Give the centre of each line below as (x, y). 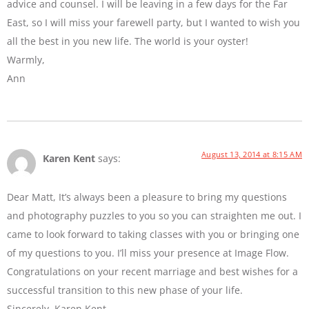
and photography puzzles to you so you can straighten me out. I (154, 216)
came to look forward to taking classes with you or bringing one (153, 235)
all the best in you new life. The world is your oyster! (128, 41)
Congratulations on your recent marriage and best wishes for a (152, 272)
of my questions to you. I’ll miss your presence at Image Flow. (148, 253)
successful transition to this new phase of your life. (125, 290)
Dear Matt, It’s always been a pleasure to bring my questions (147, 197)
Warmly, (26, 59)
